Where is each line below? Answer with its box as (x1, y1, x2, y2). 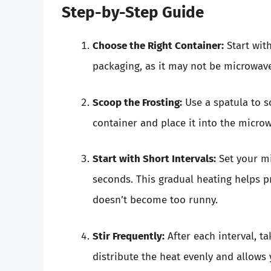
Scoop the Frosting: (93, 96, 182, 109)
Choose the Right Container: (93, 39, 224, 53)
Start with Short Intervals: (93, 152, 216, 166)
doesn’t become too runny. (93, 194, 218, 207)
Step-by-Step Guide (62, 3, 204, 22)
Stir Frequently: (93, 229, 165, 243)
